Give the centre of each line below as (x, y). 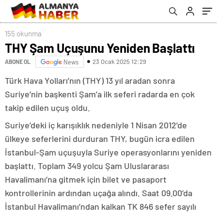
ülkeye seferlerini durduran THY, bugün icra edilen (100, 138)
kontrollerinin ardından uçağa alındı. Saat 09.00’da (99, 193)
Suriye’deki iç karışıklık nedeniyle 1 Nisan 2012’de (96, 125)
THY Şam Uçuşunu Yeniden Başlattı (100, 47)
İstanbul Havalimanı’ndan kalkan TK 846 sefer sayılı (101, 206)
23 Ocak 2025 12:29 (119, 62)
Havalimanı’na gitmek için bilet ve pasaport (86, 179)
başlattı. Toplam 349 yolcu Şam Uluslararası (87, 165)
